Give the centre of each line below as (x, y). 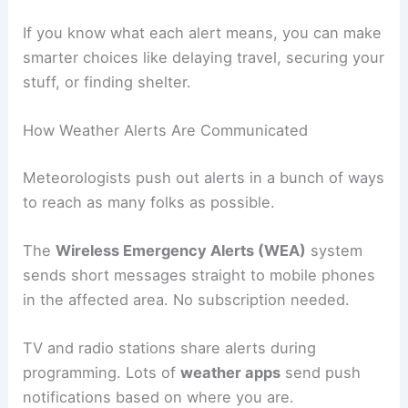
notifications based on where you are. (159, 397)
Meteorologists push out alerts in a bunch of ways (204, 177)
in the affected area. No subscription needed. (187, 299)
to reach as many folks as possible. (149, 202)
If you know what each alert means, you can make (203, 32)
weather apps (231, 372)
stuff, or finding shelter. (107, 82)
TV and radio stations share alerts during (170, 348)
